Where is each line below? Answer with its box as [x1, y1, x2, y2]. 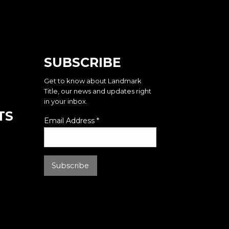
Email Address [43, 116, 97, 125]
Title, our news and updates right [43, 87, 151, 95]
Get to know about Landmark [43, 77, 142, 85]
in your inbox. [43, 97, 87, 105]
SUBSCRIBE [43, 55, 121, 70]
